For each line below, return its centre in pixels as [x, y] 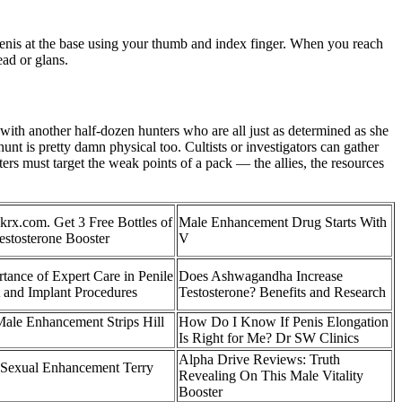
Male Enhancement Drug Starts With [283, 222]
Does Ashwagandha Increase [261, 275]
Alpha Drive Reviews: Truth [259, 359]
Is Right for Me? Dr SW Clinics [269, 337]
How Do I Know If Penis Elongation [284, 321]
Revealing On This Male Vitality [271, 375]
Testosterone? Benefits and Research [282, 292]
